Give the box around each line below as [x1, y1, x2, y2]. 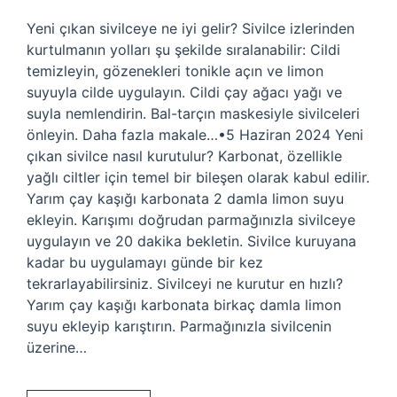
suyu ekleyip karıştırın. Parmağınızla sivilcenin [27, 317, 331, 335]
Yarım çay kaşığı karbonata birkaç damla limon [27, 296, 341, 314]
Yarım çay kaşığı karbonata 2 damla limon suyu [27, 190, 344, 207]
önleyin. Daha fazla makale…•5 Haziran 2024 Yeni [27, 126, 363, 144]
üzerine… [27, 339, 87, 356]
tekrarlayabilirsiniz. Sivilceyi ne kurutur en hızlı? [27, 275, 343, 292]
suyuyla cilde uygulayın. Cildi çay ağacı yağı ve [27, 83, 342, 101]
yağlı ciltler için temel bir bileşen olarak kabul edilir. [27, 168, 370, 186]
